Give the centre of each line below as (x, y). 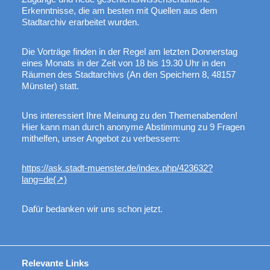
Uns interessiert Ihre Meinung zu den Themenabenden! (130, 115)
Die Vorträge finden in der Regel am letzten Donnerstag (130, 51)
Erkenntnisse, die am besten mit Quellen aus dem (120, 10)
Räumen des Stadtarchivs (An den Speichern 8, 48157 (129, 74)
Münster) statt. (52, 86)
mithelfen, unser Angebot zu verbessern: (102, 138)
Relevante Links (55, 263)
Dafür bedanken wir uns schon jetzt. (92, 209)
